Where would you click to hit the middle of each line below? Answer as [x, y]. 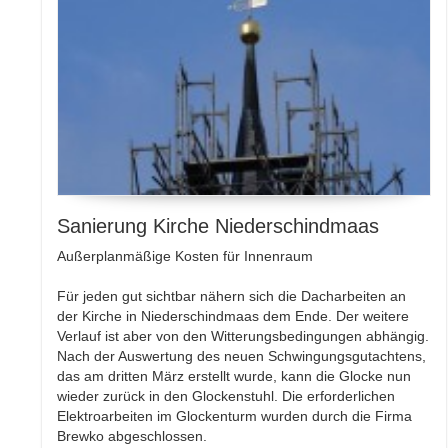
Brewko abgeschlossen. [132, 436]
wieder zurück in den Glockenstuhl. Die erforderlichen [226, 396]
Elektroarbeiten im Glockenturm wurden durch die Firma [235, 416]
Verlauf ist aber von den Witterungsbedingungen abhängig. [243, 336]
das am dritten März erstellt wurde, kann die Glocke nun [234, 376]
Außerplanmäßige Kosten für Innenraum [185, 256]
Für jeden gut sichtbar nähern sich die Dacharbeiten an [232, 296]
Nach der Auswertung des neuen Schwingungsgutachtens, [242, 356]
